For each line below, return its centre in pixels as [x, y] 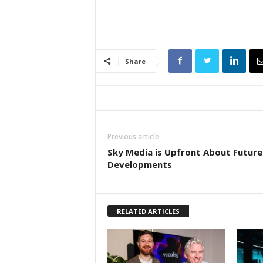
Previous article [133, 136]
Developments [139, 164]
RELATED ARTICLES [148, 211]
